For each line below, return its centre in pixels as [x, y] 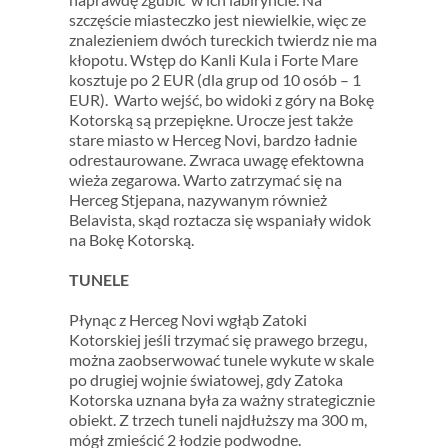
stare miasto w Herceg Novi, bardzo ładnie [212, 140]
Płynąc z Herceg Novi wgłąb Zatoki [187, 320]
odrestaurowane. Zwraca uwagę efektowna [216, 160]
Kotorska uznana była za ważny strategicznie [221, 400]
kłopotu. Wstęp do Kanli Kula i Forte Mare [213, 60]
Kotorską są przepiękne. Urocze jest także [210, 120]
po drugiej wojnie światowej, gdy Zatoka [205, 380]
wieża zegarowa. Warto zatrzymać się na [205, 180]
